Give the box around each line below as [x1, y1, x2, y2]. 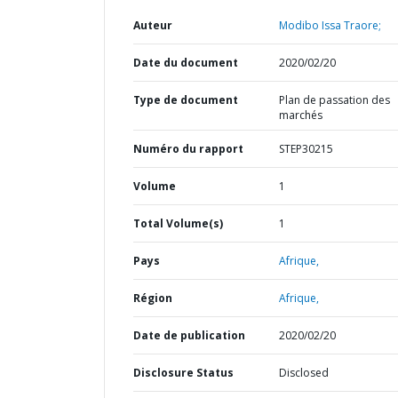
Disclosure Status [133, 365, 234, 380]
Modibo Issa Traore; [278, 18, 381, 33]
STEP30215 [278, 141, 333, 156]
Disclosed [278, 365, 329, 380]
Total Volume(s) [133, 216, 223, 231]
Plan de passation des [278, 92, 390, 107]
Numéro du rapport [133, 141, 243, 156]
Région [133, 291, 172, 306]
